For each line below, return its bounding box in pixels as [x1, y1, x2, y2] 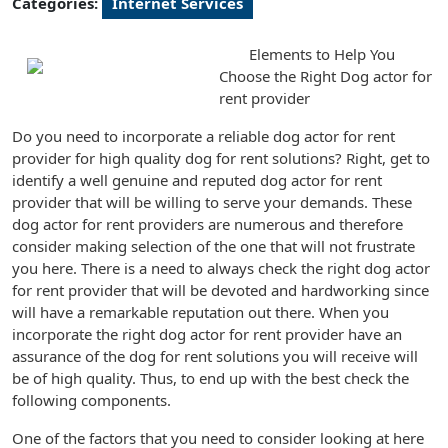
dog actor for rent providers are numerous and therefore [12, 214, 403, 234]
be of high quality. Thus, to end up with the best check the [12, 368, 409, 388]
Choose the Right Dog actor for [219, 66, 432, 86]
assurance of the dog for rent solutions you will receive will [12, 346, 418, 366]
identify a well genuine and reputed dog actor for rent [12, 170, 382, 190]
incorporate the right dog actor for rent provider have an [12, 324, 402, 344]
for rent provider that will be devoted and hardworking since [12, 280, 429, 300]
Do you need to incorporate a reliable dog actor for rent [12, 126, 395, 146]
